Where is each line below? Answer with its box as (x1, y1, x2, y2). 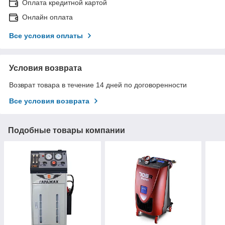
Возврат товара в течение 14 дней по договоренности (9, 80, 187, 89)
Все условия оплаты (9, 31, 83, 40)
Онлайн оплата (22, 13, 73, 21)
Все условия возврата (9, 96, 89, 105)
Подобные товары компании (8, 126, 125, 135)
